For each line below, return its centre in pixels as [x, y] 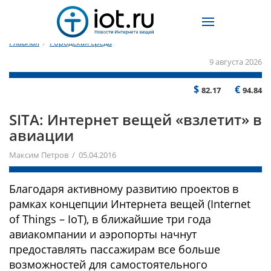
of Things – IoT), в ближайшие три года [110, 219]
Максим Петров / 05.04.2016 [63, 155]
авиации [41, 135]
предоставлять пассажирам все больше [115, 249]
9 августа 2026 [236, 62]
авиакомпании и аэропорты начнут [103, 234]
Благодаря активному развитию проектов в [124, 189]
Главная [24, 43]
